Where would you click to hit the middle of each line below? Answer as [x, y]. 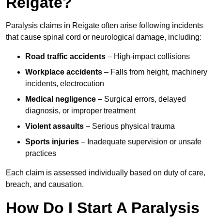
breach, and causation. [45, 185]
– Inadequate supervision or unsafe [140, 142]
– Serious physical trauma [129, 126]
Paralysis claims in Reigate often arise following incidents [104, 26]
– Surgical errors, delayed [141, 99]
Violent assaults [54, 126]
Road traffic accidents [65, 57]
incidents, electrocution [65, 84]
